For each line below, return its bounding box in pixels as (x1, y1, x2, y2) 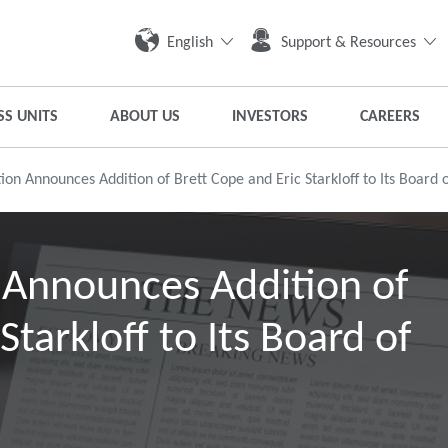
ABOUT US (110, 109, 180, 125)
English (163, 34, 217, 51)
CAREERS (360, 109, 420, 125)
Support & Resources (277, 34, 420, 51)
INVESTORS (232, 109, 308, 125)
